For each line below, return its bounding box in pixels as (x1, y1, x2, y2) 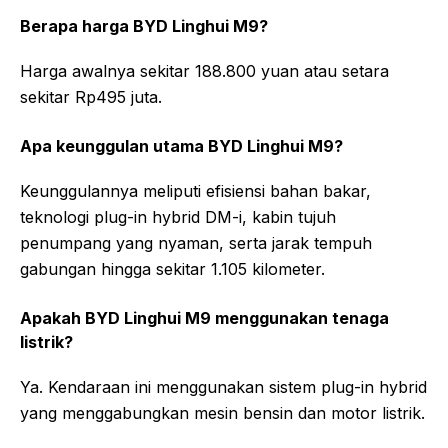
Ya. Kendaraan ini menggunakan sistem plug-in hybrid (20, 376, 427, 397)
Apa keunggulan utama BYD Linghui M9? (20, 135, 343, 156)
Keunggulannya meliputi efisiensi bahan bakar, (20, 180, 371, 201)
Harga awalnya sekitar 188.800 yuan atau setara (20, 60, 389, 81)
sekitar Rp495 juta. (20, 86, 162, 107)
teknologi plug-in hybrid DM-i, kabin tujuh (20, 206, 336, 227)
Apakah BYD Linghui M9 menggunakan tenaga (20, 307, 389, 328)
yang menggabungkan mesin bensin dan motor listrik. (20, 402, 425, 423)
